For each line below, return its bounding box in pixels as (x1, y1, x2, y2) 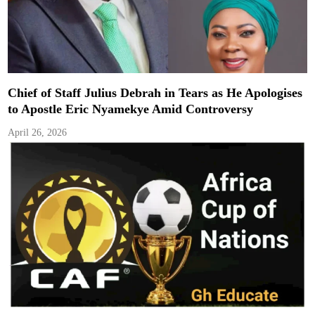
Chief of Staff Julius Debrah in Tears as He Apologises (8, 86, 303, 101)
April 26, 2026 (8, 127, 67, 139)
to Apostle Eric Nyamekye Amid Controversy (8, 102, 254, 117)
